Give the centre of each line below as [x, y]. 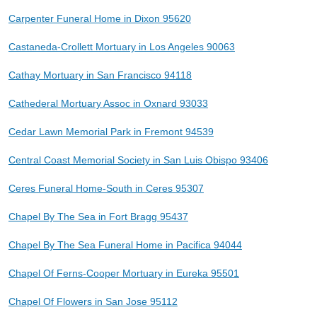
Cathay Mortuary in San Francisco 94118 [100, 75]
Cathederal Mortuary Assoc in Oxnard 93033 [108, 103]
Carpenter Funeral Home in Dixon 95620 [99, 18]
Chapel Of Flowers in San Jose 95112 [93, 301]
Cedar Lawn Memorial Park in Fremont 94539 [111, 131]
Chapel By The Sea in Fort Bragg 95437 [98, 216]
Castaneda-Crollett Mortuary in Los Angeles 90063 [121, 46]
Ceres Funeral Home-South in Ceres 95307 [106, 188]
